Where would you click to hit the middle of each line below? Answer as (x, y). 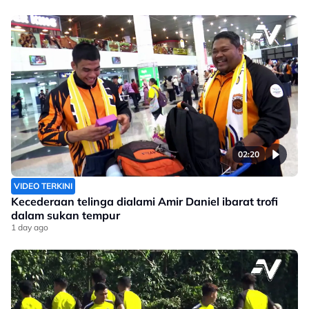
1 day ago (30, 228)
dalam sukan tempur (66, 216)
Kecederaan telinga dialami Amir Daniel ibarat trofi (144, 202)
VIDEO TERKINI (43, 186)
